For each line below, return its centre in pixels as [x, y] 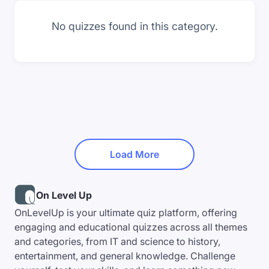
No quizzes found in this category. [134, 26]
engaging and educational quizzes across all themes [131, 227]
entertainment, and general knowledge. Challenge [125, 256]
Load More [134, 155]
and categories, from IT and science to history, [117, 242]
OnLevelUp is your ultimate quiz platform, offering [126, 213]
